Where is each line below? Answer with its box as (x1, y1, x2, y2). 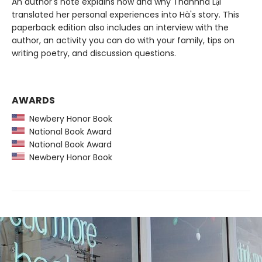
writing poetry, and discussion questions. (12, 47, 176, 60)
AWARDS (12, 94, 55, 108)
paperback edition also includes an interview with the (12, 22, 229, 34)
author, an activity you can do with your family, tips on (12, 35, 235, 47)
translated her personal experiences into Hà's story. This (12, 9, 239, 21)
